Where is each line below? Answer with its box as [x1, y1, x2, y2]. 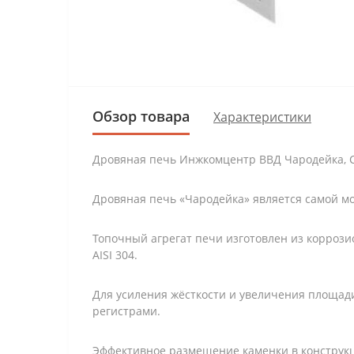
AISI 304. [92, 247, 137, 262]
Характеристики [213, 107, 311, 126]
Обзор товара [92, 107, 190, 126]
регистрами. [92, 303, 160, 318]
